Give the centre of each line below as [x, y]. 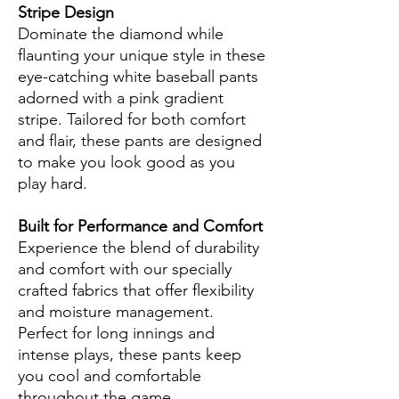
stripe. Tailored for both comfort [132, 120]
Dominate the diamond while [121, 34]
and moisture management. [116, 312]
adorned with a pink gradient [121, 98]
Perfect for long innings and [116, 334]
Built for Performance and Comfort [140, 227]
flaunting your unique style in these [142, 56]
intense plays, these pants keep [130, 355]
